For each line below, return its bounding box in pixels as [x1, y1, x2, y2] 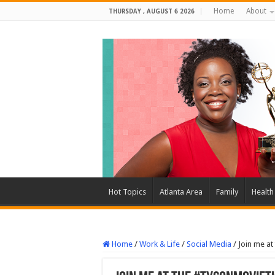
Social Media [187, 239, 231, 249]
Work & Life [139, 239, 180, 249]
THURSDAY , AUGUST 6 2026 [109, 8, 195, 15]
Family [216, 187, 238, 197]
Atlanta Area [160, 187, 203, 197]
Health [252, 187, 274, 197]
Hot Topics [109, 187, 146, 197]
